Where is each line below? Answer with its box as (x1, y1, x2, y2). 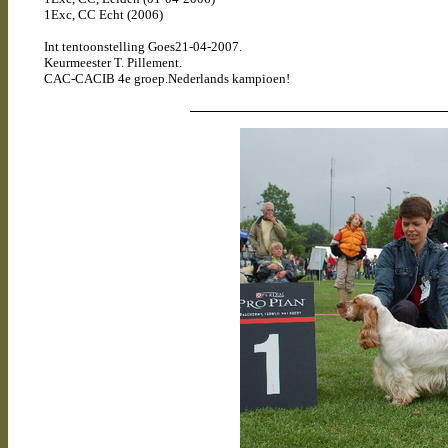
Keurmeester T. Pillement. (44, 55, 182, 70)
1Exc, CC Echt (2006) (44, 7, 163, 22)
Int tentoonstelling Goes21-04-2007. (44, 39, 248, 54)
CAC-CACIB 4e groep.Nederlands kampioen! (44, 71, 290, 86)
